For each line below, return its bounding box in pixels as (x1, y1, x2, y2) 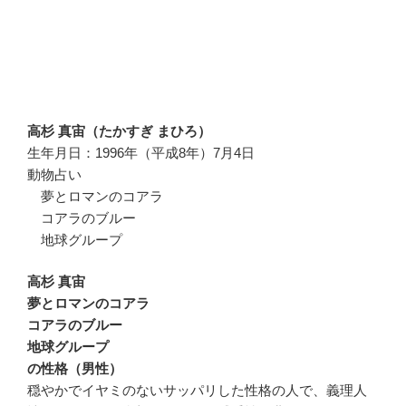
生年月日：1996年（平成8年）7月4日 (27, 144, 255, 160)
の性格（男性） (27, 361, 122, 377)
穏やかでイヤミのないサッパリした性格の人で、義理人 (27, 382, 367, 399)
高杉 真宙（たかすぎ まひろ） (27, 122, 211, 139)
